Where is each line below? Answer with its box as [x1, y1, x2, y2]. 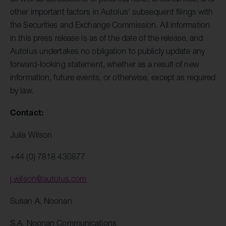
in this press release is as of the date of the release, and [10, 33, 203, 43]
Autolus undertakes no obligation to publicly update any [10, 46, 205, 56]
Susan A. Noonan [10, 196, 74, 205]
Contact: [10, 107, 45, 117]
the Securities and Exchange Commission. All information [10, 20, 210, 30]
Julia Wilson [10, 130, 54, 139]
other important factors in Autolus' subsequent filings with [10, 7, 213, 17]
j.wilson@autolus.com [10, 174, 87, 184]
